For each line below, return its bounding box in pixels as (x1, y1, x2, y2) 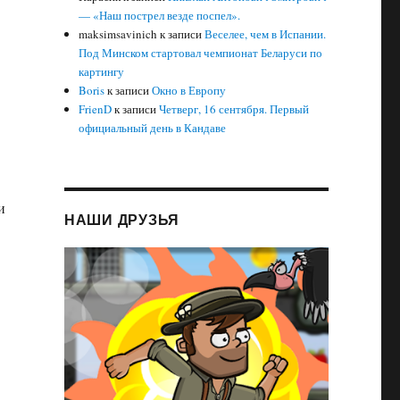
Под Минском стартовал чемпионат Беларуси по (79, 45, 323, 62)
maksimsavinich (79, 26, 158, 43)
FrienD (79, 101, 112, 118)
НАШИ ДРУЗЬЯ (63, 209, 180, 230)
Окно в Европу (152, 82, 227, 99)
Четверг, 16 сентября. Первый (159, 101, 310, 118)
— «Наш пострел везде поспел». (79, 7, 241, 24)
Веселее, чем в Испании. (204, 26, 327, 43)
